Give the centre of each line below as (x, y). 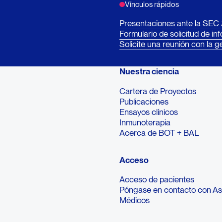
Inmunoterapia (145, 122)
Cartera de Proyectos (158, 91)
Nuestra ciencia (149, 72)
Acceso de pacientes (157, 180)
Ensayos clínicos (149, 112)
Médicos (135, 200)
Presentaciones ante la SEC (169, 23)
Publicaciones (144, 101)
